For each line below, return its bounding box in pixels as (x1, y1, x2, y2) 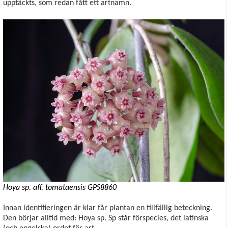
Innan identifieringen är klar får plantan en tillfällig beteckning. (3, 204, 212, 213)
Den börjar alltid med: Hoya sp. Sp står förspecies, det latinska (3, 214, 209, 223)
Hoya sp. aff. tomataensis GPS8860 (3, 184, 117, 192)
